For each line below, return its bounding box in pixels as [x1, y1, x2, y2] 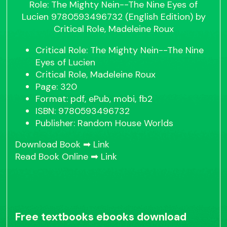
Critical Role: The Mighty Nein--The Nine [35, 44, 204, 57]
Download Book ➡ [15, 138, 94, 151]
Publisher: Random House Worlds [35, 117, 174, 130]
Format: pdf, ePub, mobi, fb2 [35, 93, 153, 105]
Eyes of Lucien [35, 56, 96, 69]
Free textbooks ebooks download [15, 210, 187, 224]
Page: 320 [35, 81, 78, 93]
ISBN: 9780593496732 [35, 105, 130, 118]
